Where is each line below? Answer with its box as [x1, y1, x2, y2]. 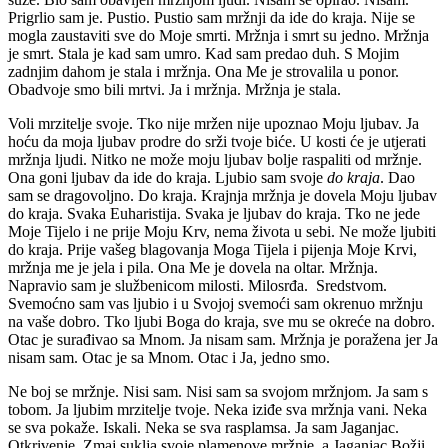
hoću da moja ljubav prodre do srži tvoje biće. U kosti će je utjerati [8, 132, 426, 150]
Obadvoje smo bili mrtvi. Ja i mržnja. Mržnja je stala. [8, 80, 341, 98]
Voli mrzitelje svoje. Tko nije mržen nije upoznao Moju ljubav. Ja [8, 114, 419, 132]
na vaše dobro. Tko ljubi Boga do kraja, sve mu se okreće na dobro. [8, 312, 435, 330]
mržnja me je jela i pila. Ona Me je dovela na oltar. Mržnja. [8, 258, 378, 276]
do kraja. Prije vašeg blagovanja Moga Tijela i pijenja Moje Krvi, [8, 240, 417, 258]
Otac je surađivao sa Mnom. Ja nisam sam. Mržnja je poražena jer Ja [8, 330, 438, 348]
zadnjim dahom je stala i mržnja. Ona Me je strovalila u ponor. [8, 62, 399, 80]
